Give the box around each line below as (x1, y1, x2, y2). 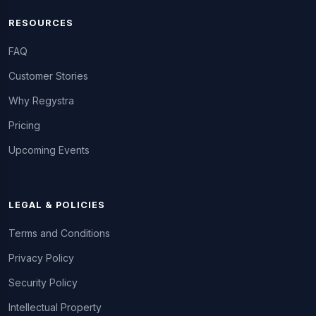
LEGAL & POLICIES (8, 199, 106, 210)
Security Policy (8, 276, 78, 288)
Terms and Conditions (8, 226, 110, 239)
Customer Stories (8, 69, 88, 82)
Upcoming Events (8, 143, 90, 156)
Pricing (8, 119, 40, 131)
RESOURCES (8, 17, 74, 28)
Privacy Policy (8, 251, 74, 264)
